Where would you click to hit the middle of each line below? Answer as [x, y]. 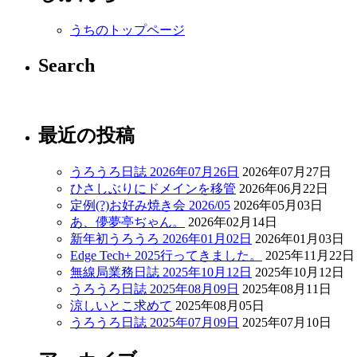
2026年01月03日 [300, 238]
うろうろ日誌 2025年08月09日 [155, 288]
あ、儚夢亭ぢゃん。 [127, 222]
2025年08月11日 [287, 288]
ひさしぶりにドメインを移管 [153, 188]
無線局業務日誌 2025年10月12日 [161, 272]
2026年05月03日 [278, 205]
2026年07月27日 [287, 171]
